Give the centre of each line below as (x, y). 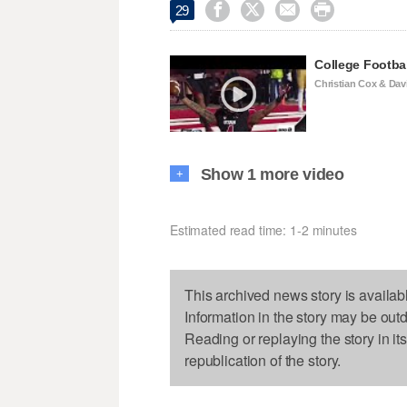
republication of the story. (263, 361)
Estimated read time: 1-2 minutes (263, 230)
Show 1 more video (272, 175)
